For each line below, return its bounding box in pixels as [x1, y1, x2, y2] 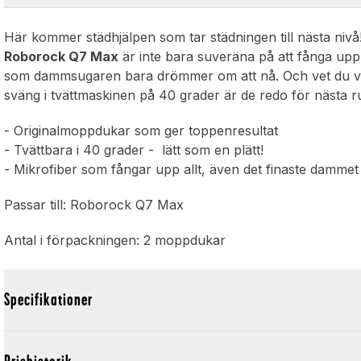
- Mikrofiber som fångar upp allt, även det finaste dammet [4, 161, 359, 178]
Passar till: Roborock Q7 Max [4, 197, 185, 214]
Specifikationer [4, 290, 93, 309]
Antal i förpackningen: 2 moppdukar [4, 232, 226, 249]
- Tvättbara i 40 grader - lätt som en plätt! [4, 142, 264, 159]
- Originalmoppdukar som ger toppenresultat [4, 122, 279, 139]
